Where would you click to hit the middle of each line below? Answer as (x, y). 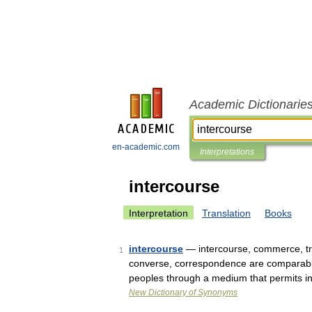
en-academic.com (146, 147)
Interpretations (227, 152)
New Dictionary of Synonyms (183, 292)
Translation (226, 213)
